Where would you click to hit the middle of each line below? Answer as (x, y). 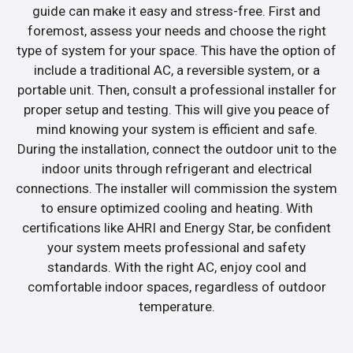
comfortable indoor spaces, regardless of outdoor (176, 287)
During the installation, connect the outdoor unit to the (176, 149)
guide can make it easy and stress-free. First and (176, 11)
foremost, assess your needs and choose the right (176, 31)
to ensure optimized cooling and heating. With (176, 208)
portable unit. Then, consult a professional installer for (176, 90)
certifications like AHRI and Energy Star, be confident (176, 228)
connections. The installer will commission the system (176, 189)
